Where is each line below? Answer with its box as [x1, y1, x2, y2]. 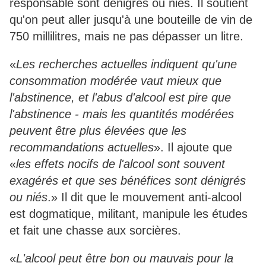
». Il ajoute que [154, 141, 232, 154]
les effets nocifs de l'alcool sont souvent [16, 157, 225, 171]
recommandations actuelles [9, 141, 154, 154]
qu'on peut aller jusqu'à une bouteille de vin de [9, 13, 252, 27]
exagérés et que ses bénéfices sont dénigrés [9, 174, 246, 188]
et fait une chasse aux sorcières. [9, 224, 181, 237]
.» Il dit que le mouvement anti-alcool [47, 191, 242, 204]
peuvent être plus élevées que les [9, 124, 186, 138]
